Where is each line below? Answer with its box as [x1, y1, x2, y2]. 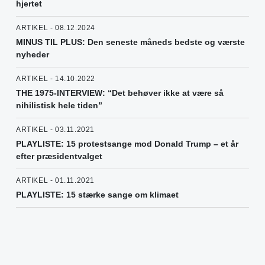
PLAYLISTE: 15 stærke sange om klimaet [16, 190, 179, 200]
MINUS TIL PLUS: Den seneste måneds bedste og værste [16, 37, 245, 47]
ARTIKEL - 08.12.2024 [16, 24, 95, 33]
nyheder [16, 50, 49, 60]
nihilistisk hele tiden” [16, 101, 102, 111]
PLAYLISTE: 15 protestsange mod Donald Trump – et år [16, 139, 238, 149]
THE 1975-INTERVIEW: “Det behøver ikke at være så [16, 88, 224, 98]
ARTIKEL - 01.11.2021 [16, 176, 95, 185]
